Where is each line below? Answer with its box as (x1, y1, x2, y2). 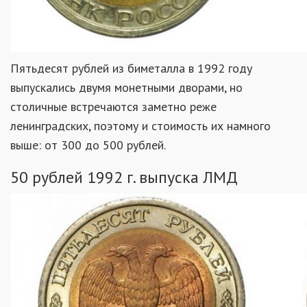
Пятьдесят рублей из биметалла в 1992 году (10, 60, 252, 76)
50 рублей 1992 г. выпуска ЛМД (10, 167, 238, 188)
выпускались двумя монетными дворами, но (10, 79, 243, 95)
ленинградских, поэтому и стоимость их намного (10, 118, 271, 134)
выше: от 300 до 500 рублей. (10, 137, 166, 153)
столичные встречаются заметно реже (10, 99, 217, 114)
